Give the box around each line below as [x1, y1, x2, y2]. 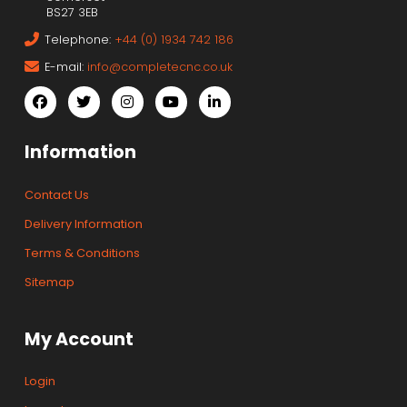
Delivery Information [24, 215, 143, 232]
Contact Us [24, 186, 89, 203]
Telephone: [45, 31, 115, 47]
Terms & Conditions [24, 244, 140, 261]
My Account [24, 326, 134, 352]
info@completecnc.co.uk [87, 58, 233, 74]
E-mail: [45, 58, 88, 74]
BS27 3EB [46, 5, 99, 21]
